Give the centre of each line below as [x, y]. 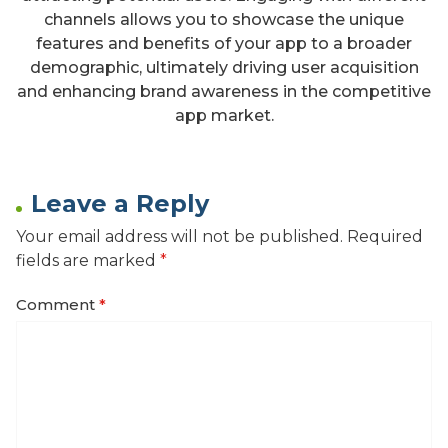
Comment [57, 304]
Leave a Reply [120, 203]
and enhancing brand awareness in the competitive [224, 91]
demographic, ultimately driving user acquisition [224, 67]
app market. [224, 115]
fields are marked [88, 260]
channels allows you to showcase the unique [224, 19]
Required [385, 236]
